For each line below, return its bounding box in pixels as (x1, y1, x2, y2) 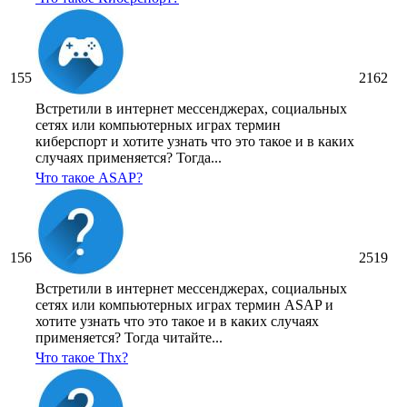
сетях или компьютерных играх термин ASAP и (35, 297, 333, 313)
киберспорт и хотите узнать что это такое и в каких (35, 134, 354, 150)
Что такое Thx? (35, 350, 128, 366)
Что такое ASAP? (35, 170, 143, 186)
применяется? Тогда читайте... (35, 330, 223, 346)
